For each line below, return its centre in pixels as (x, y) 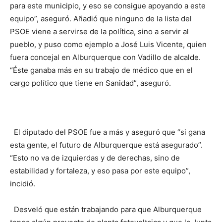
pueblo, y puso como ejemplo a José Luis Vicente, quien (108, 44)
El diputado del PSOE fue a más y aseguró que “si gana (108, 132)
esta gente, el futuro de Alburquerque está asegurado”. (106, 145)
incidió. (23, 183)
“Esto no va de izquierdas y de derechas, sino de (95, 158)
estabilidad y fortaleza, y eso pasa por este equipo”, (100, 170)
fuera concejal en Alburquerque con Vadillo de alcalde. (105, 57)
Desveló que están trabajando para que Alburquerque (106, 209)
